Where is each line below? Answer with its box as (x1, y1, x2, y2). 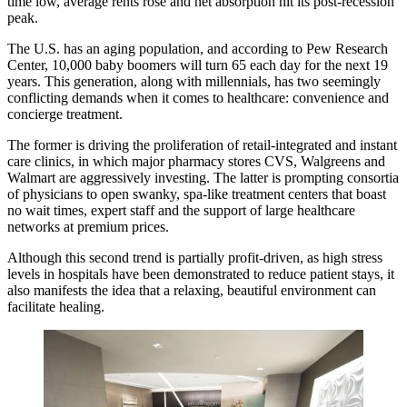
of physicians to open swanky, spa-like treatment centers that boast (7, 185, 386, 202)
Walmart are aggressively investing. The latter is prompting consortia (7, 169, 399, 185)
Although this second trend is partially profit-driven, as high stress (7, 249, 382, 265)
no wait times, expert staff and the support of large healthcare (7, 202, 355, 218)
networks (7, 218, 64, 234)
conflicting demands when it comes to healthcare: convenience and (7, 89, 389, 105)
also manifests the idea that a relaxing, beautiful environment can (7, 282, 376, 298)
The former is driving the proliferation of (7, 136, 243, 153)
